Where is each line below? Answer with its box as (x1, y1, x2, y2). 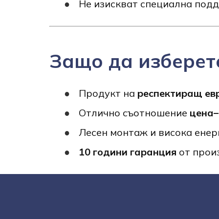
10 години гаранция (78, 146, 176, 158)
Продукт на (78, 87, 137, 100)
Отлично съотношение (78, 107, 190, 119)
